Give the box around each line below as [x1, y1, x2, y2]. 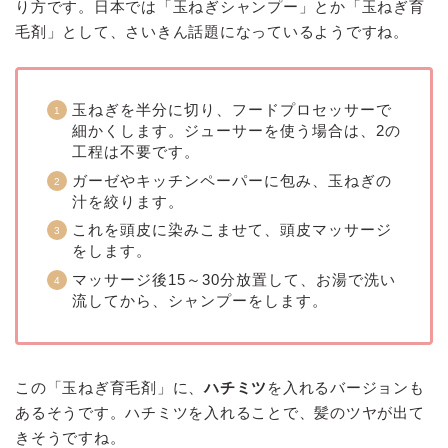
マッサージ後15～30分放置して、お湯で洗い [72, 270, 396, 288]
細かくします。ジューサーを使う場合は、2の [72, 121, 401, 139]
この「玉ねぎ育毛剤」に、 [15, 378, 205, 396]
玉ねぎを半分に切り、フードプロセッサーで [72, 100, 392, 118]
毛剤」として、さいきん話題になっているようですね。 [15, 23, 409, 41]
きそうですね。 [15, 428, 126, 446]
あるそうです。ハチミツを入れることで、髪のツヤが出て [15, 403, 425, 421]
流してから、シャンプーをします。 [72, 291, 328, 309]
